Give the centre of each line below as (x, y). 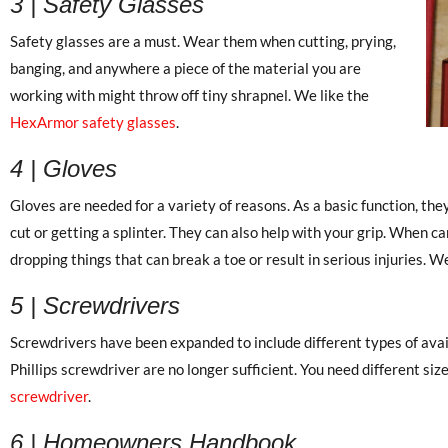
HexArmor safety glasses (93, 121)
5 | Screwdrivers (95, 305)
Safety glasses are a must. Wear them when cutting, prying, (203, 40)
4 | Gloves (63, 168)
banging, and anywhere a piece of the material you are (185, 67)
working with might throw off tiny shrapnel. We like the (189, 94)
